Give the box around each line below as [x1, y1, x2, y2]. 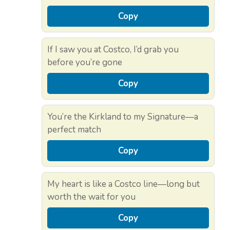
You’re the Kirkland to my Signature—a [47, 111, 198, 123]
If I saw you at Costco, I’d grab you [47, 44, 179, 56]
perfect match [47, 124, 101, 136]
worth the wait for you [47, 191, 136, 203]
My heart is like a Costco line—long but [47, 178, 200, 190]
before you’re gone [47, 56, 122, 69]
